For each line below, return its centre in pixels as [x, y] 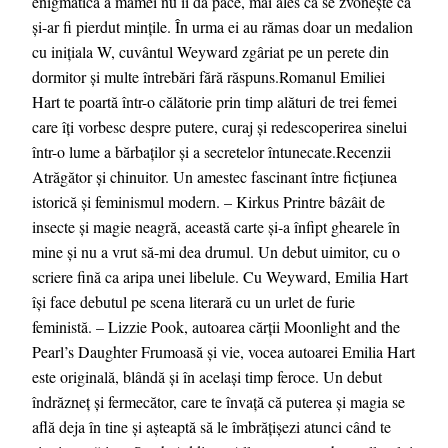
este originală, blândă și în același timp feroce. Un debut [207, 376]
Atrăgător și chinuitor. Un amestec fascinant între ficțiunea [214, 176]
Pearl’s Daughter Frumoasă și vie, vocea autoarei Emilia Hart [223, 351]
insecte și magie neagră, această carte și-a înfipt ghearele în [216, 226]
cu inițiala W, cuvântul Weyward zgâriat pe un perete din [210, 51]
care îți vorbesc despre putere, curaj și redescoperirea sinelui [219, 126]
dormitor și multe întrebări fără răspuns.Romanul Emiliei [208, 76]
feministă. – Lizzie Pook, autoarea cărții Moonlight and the [216, 326]
